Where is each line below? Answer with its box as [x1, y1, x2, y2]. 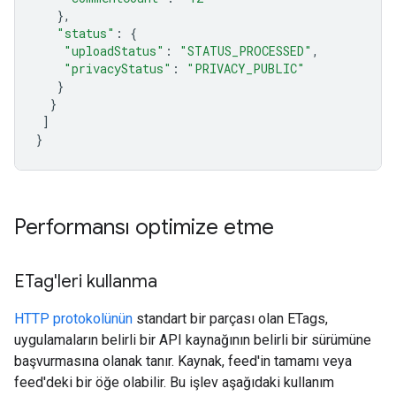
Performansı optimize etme [14, 214, 274, 240]
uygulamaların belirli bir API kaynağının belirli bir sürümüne [14, 331, 371, 348]
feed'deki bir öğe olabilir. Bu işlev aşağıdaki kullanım [14, 374, 334, 391]
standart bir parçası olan [133, 310, 287, 327]
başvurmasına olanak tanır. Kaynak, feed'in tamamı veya [14, 353, 352, 369]
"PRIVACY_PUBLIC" [187, 60, 305, 77]
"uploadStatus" [64, 42, 164, 59]
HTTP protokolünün [14, 310, 133, 327]
